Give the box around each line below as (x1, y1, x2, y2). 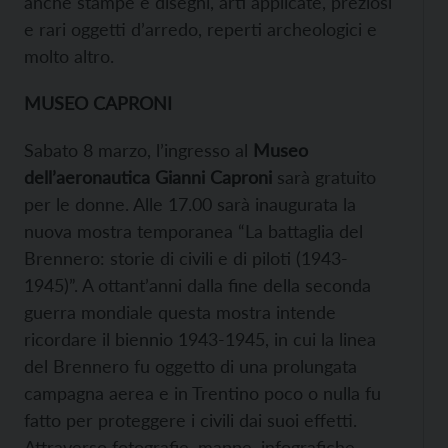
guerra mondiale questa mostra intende (24, 301, 336, 324)
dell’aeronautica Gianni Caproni (24, 166, 272, 189)
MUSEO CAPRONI (24, 92, 172, 115)
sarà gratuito (272, 166, 376, 189)
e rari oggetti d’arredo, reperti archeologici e (24, 18, 377, 41)
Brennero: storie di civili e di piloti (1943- (24, 247, 348, 270)
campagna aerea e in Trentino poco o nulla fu (24, 382, 381, 405)
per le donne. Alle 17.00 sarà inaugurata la (24, 193, 356, 216)
